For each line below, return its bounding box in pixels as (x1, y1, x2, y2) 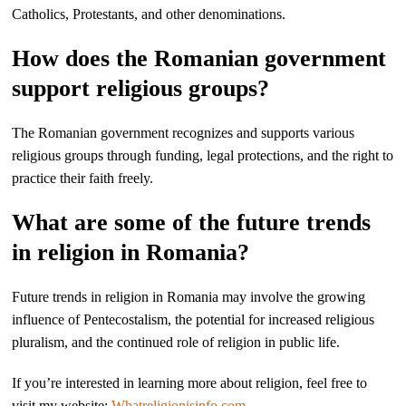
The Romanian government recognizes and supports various (12, 125, 355, 140)
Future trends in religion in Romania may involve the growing (12, 289, 366, 304)
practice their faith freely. (12, 170, 154, 186)
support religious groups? (12, 75, 270, 101)
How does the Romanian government (12, 45, 387, 72)
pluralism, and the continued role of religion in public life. (12, 334, 341, 350)
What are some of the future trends (12, 209, 372, 236)
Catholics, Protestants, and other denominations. (12, 6, 286, 22)
